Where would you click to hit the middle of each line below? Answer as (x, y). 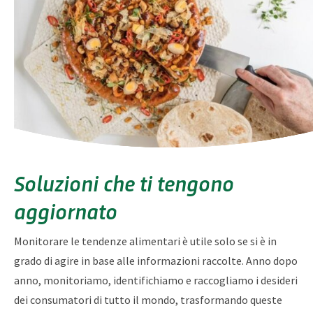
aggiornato (66, 211)
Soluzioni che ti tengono (124, 183)
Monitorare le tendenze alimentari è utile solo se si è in (145, 241)
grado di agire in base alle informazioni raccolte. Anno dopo (156, 261)
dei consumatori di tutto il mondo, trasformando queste (148, 300)
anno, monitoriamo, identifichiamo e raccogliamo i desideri (156, 281)
